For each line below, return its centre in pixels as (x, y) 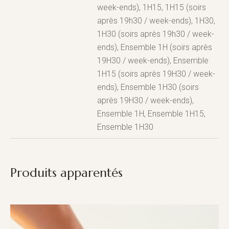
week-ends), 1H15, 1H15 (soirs (152, 7)
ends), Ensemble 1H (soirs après (155, 47)
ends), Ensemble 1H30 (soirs (148, 87)
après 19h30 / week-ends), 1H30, (156, 21)
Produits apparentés (66, 173)
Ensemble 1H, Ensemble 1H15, (151, 114)
